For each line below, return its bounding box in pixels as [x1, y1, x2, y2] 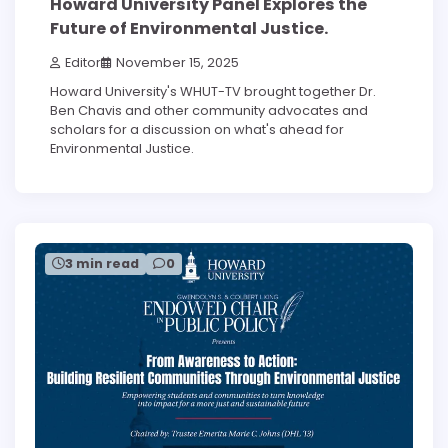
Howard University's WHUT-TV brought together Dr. [50, 82, 376, 102]
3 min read [65, 255, 139, 273]
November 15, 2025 [116, 54, 239, 72]
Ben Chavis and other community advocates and [50, 101, 368, 121]
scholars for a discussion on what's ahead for [50, 120, 344, 140]
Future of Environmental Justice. [50, 17, 328, 40]
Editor [65, 54, 101, 72]
